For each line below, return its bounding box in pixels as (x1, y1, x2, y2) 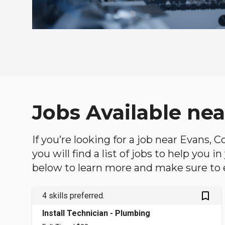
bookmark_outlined (199, 189, 224, 202)
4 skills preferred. (42, 191, 104, 201)
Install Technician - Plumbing (42, 208, 150, 218)
